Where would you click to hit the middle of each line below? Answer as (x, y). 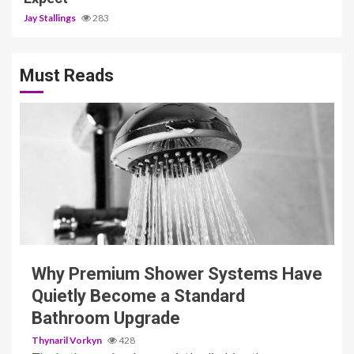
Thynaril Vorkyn (68, 340)
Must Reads (67, 76)
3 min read (55, 226)
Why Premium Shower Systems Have (177, 273)
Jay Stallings (51, 18)
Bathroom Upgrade (106, 318)
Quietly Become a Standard (138, 296)
